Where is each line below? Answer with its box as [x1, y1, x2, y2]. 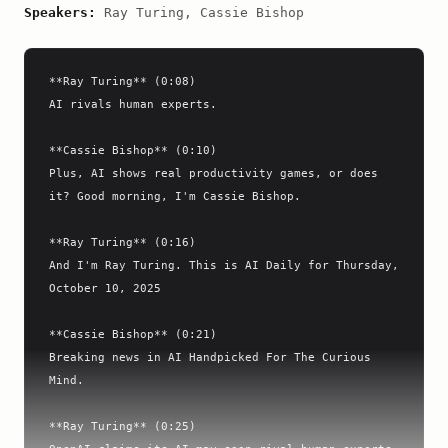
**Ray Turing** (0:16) [49, 235, 196, 249]
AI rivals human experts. [49, 97, 217, 111]
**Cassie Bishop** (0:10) [49, 143, 217, 157]
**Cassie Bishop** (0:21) [49, 327, 217, 341]
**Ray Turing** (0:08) [49, 74, 196, 88]
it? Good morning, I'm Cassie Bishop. [49, 189, 301, 203]
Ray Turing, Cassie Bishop [96, 5, 304, 20]
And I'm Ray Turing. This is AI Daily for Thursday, [49, 258, 399, 272]
